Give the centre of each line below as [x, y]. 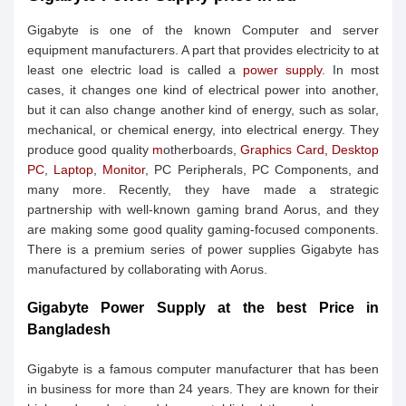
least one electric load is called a [135, 70]
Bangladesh [69, 329]
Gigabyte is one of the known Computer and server [203, 30]
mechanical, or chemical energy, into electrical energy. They [203, 130]
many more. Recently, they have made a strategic [203, 189]
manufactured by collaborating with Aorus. [147, 269]
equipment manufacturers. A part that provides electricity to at [203, 50]
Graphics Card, [284, 150]
